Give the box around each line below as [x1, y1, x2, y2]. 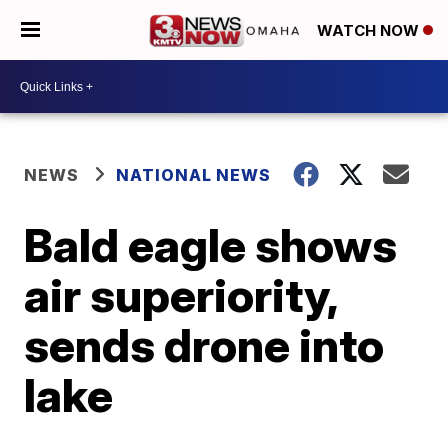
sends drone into [24, 317, 385, 373]
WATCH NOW [317, 21, 423, 41]
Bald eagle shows [24, 217, 398, 273]
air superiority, [24, 267, 338, 323]
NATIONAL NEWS [116, 165, 272, 185]
